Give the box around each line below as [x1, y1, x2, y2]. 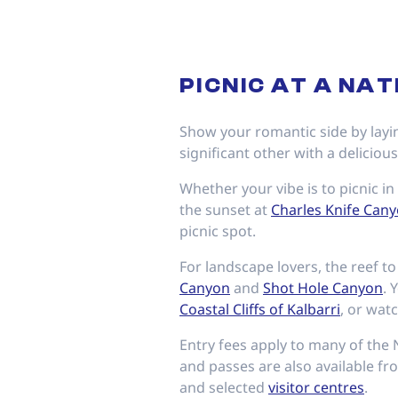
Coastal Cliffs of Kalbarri [179, 299, 340, 319]
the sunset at [179, 200, 271, 219]
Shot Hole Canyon [263, 278, 383, 298]
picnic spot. [179, 221, 256, 241]
